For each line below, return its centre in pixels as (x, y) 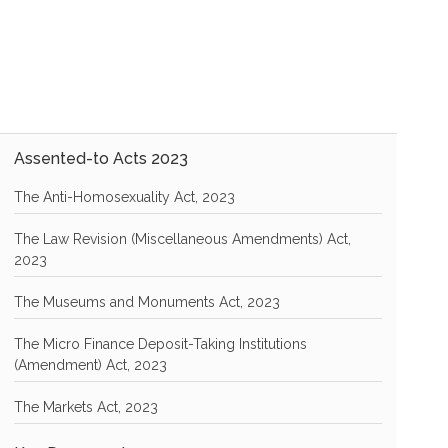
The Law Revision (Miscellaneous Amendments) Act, (182, 238)
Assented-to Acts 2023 (100, 158)
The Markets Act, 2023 (85, 406)
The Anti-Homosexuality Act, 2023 (124, 196)
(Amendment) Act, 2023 (90, 364)
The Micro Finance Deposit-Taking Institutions (160, 343)
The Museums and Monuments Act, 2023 (146, 301)
